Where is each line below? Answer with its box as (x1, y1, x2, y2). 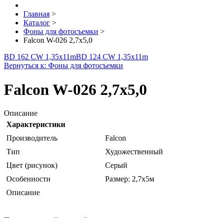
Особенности (6, 175, 51, 183)
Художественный (105, 147, 163, 156)
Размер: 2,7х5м (105, 175, 154, 183)
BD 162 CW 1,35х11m (4, 53, 76, 61)
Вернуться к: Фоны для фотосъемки (4, 61, 123, 70)
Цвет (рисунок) (6, 161, 57, 170)
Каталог (23, 18, 50, 27)
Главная (23, 10, 50, 18)
